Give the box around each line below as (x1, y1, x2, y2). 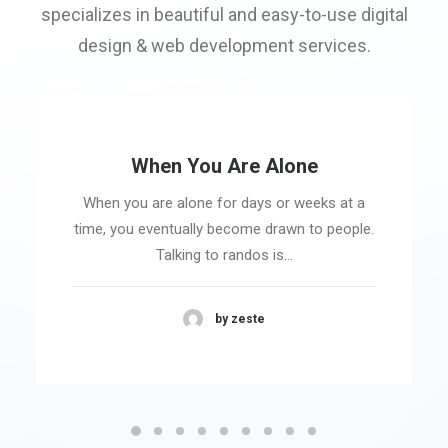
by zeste (215, 311, 265, 326)
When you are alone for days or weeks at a (83, 194, 365, 212)
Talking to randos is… (155, 246, 293, 264)
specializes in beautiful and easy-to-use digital (40, 4, 408, 25)
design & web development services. (77, 35, 371, 56)
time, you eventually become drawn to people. (74, 220, 374, 238)
